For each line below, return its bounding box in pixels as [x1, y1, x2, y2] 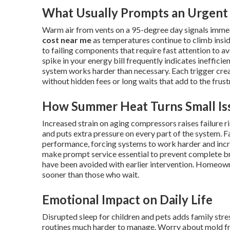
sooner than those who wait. [42, 169, 139, 179]
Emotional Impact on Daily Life [42, 192, 213, 207]
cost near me [42, 35, 91, 45]
